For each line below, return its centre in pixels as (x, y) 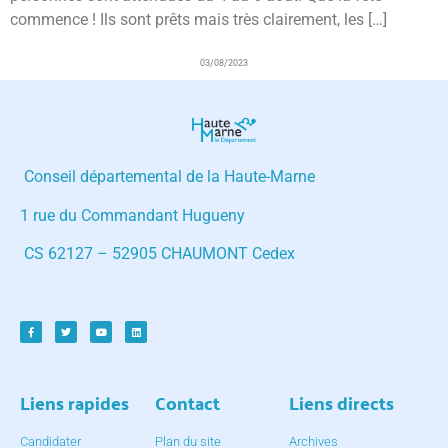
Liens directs (342, 403)
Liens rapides (74, 403)
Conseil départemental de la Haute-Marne (167, 177)
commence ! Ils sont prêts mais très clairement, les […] (198, 20)
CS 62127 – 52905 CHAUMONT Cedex (157, 254)
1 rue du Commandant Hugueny (132, 215)
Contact (187, 403)
